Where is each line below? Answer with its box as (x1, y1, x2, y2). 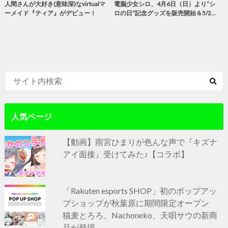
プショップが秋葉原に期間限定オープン (63, 197, 218, 208)
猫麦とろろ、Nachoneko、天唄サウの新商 (63, 210, 218, 220)
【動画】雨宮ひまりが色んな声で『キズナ (63, 136, 218, 147)
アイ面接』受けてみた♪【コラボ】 (63, 149, 189, 159)
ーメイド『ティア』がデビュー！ (4, 9, 96, 17)
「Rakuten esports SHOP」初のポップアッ (63, 185, 217, 195)
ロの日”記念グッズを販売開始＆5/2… (113, 9, 216, 17)
